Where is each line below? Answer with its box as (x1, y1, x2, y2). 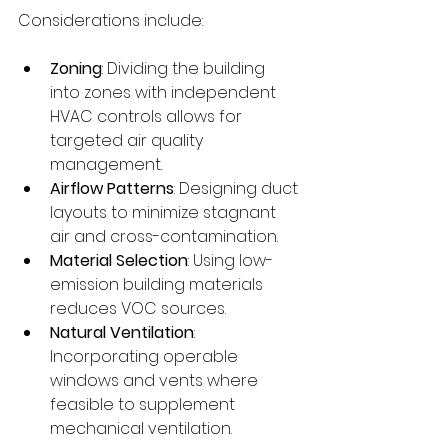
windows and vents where (50, 368, 262, 392)
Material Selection (50, 248, 188, 272)
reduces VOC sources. (50, 296, 226, 320)
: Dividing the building (102, 56, 269, 80)
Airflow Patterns (50, 176, 174, 200)
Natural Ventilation (50, 320, 194, 344)
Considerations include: (18, 8, 203, 32)
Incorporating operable (50, 344, 242, 368)
